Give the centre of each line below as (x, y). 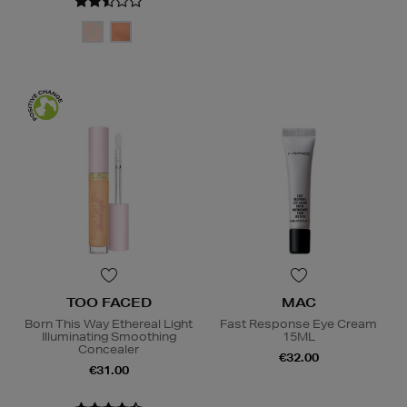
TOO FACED (109, 303)
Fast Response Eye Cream (298, 324)
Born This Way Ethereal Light (109, 324)
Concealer (109, 350)
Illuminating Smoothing (109, 337)
